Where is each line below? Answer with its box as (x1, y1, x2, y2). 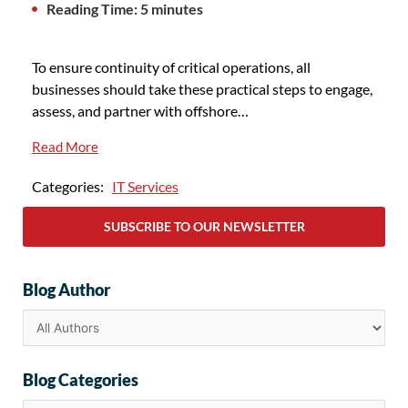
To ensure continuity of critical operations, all (32, 57, 311, 76)
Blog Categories (23, 370, 138, 390)
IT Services (112, 177, 178, 195)
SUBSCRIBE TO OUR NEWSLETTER (103, 218, 305, 234)
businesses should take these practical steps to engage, (32, 79, 372, 97)
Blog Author (23, 279, 110, 300)
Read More (32, 138, 98, 155)
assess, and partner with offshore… (32, 101, 249, 119)
